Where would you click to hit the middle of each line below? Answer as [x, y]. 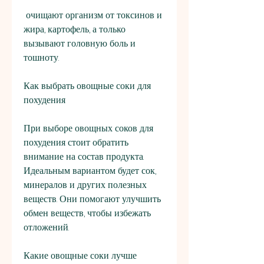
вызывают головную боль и [80, 44]
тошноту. [41, 58]
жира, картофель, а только [75, 29]
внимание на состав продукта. [84, 157]
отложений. [46, 227]
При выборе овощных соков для [88, 128]
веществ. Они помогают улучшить [92, 199]
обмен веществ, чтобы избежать [87, 213]
